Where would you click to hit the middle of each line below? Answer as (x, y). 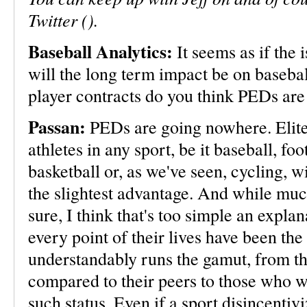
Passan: (57, 127)
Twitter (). (63, 20)
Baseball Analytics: (100, 51)
